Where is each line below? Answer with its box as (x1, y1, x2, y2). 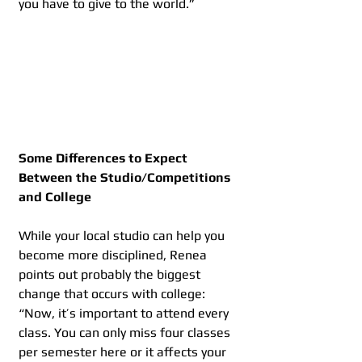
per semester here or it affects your (19, 344, 229, 360)
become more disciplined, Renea (19, 247, 210, 263)
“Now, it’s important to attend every (19, 305, 232, 322)
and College (19, 189, 91, 205)
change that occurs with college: (19, 286, 208, 302)
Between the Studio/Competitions (19, 170, 234, 186)
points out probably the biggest (19, 267, 204, 283)
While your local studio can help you (19, 228, 228, 244)
